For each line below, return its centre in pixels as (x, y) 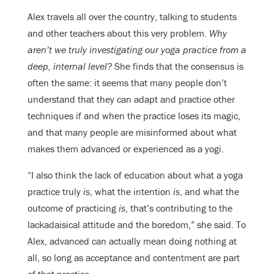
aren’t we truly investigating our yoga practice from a (137, 49)
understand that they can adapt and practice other (131, 99)
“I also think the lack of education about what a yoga (135, 175)
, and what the (209, 191)
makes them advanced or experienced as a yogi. (126, 148)
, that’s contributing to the (179, 208)
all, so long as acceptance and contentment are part (134, 257)
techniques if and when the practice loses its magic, (134, 115)
